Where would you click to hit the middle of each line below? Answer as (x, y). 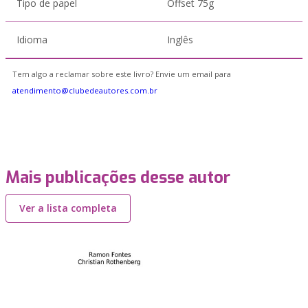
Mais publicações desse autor (118, 177)
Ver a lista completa (68, 208)
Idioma (32, 40)
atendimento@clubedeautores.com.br (85, 90)
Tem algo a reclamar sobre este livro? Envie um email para (122, 74)
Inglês (180, 40)
